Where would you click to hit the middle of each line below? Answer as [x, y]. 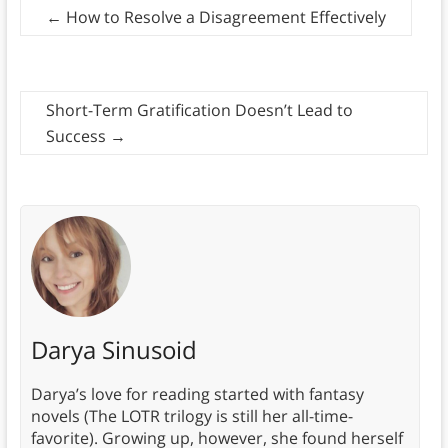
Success [77, 136]
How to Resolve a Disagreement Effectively [223, 17]
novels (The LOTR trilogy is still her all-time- [191, 415]
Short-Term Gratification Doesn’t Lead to [199, 110]
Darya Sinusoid [113, 349]
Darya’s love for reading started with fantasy [197, 393]
